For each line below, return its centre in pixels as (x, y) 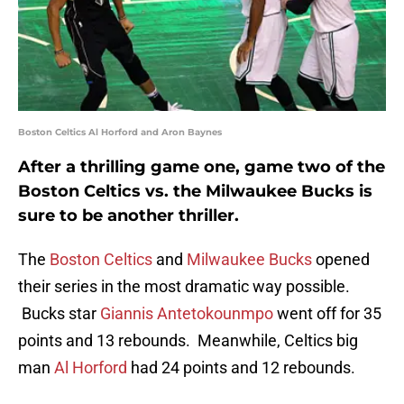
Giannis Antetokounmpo (187, 314)
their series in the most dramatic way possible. (186, 287)
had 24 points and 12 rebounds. (243, 368)
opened (343, 260)
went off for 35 (327, 314)
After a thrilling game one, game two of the (202, 167)
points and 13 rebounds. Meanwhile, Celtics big (188, 341)
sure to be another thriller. (129, 216)
